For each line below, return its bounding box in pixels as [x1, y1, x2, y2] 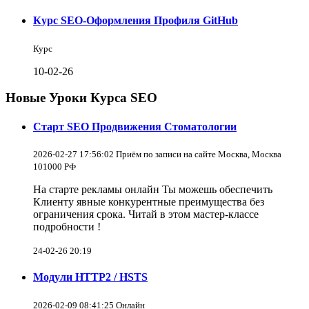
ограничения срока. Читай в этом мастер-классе [33, 208, 259, 220]
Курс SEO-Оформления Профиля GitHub [33, 14, 238, 27]
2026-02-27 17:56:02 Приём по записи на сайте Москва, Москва [33, 148, 281, 159]
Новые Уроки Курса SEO [6, 90, 157, 106]
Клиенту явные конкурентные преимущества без [33, 195, 264, 208]
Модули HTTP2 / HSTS [33, 271, 148, 283]
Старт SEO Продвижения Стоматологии [33, 120, 237, 132]
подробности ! [33, 220, 101, 232]
